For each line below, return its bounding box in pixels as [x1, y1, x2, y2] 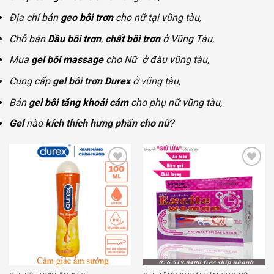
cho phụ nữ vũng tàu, [128, 96, 222, 108]
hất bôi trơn [110, 32, 160, 45]
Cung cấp [9, 75, 53, 87]
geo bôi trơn [61, 12, 113, 24]
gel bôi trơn [53, 75, 102, 87]
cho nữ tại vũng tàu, [113, 12, 201, 24]
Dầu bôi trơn [48, 32, 101, 45]
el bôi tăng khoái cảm [34, 96, 128, 108]
